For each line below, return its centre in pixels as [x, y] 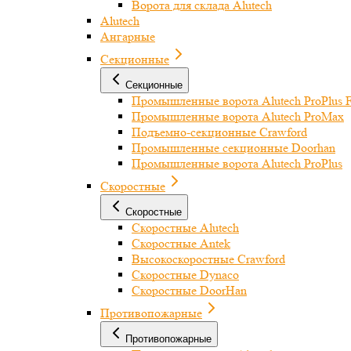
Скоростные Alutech [185, 228]
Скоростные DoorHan [189, 290]
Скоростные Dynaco [185, 275]
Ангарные [128, 36]
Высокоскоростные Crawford [208, 259]
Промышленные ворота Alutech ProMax [238, 116]
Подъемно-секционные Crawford [219, 132]
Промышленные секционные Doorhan [233, 148]
